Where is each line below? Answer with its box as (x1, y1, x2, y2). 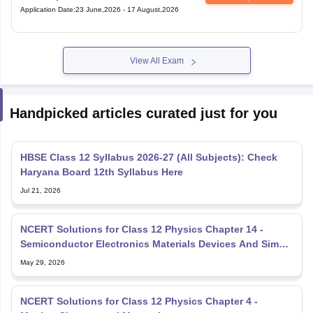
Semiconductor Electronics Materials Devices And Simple (20, 238, 293, 250)
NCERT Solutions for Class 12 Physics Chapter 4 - (20, 296, 258, 307)
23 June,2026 (75, 6, 121, 14)
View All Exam (129, 56, 184, 66)
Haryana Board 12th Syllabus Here (20, 166, 183, 178)
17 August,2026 (126, 6, 179, 14)
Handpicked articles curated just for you (9, 105, 277, 122)
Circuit (20, 253, 52, 265)
